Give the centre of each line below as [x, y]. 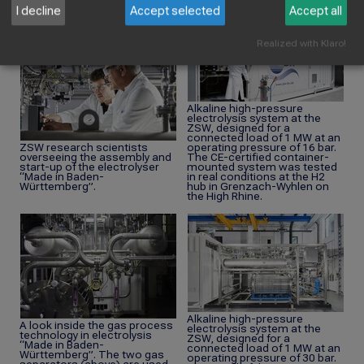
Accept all [316, 11]
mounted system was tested [262, 167]
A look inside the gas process [96, 325]
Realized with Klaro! [301, 44]
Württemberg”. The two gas [92, 355]
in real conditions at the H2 [256, 177]
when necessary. [230, 18]
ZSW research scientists [84, 147]
